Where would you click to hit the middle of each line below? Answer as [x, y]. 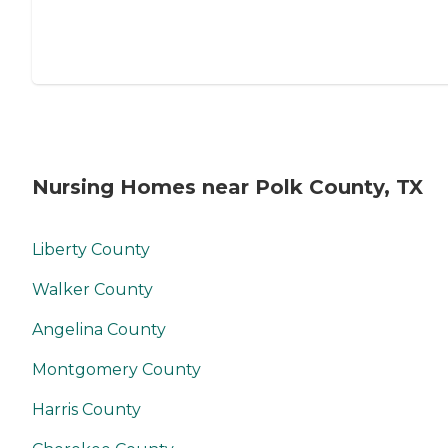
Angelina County [99, 329]
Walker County [92, 289]
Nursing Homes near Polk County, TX [227, 187]
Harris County [86, 409]
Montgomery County [116, 369]
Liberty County [91, 249]
